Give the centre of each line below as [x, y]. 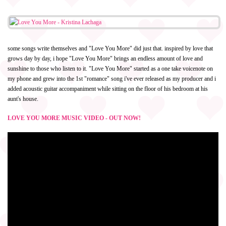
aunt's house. [23, 99]
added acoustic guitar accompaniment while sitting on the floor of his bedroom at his [108, 89]
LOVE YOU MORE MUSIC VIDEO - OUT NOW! [74, 118]
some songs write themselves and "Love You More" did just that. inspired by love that [110, 48]
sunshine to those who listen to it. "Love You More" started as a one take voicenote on [110, 69]
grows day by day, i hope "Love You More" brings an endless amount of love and [105, 59]
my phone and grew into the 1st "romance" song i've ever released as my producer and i [112, 79]
